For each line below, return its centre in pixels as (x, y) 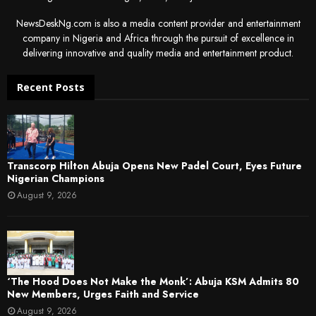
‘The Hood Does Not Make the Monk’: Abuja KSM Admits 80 (153, 281)
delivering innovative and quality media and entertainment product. (158, 53)
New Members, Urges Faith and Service (103, 294)
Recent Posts (51, 87)
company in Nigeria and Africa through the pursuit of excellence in (158, 38)
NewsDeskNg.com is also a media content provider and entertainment (158, 24)
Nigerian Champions (56, 178)
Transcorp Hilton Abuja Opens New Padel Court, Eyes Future (154, 165)
